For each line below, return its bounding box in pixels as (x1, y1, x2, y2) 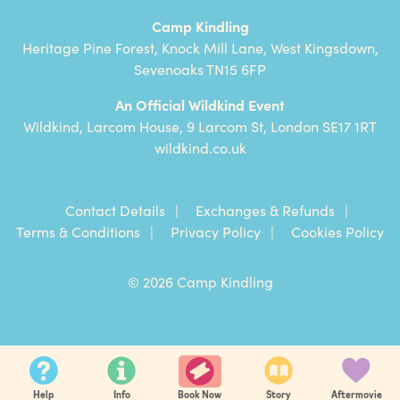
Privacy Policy (171, 221, 261, 242)
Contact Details (65, 200, 165, 221)
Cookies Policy (291, 221, 384, 242)
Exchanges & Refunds (196, 200, 335, 221)
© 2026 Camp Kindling (127, 271, 273, 292)
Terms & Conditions (16, 221, 140, 242)
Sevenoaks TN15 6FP (134, 59, 266, 79)
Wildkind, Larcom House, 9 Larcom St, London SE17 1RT (23, 116, 377, 137)
